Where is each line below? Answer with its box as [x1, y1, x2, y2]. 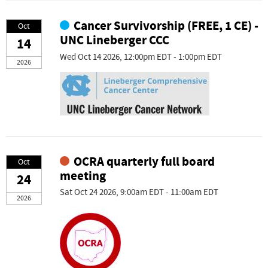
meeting [60, 167, 106, 185]
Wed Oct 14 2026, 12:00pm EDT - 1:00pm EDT [60, 51, 222, 63]
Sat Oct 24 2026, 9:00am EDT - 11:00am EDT [60, 186, 218, 198]
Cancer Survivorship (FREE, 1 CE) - [74, 18, 259, 35]
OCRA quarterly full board [74, 153, 215, 170]
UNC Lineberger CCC [60, 32, 169, 50]
